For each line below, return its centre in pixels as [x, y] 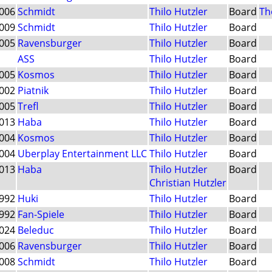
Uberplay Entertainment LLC [82, 154]
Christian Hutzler [188, 183]
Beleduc [36, 230]
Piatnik [33, 91]
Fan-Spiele [41, 215]
